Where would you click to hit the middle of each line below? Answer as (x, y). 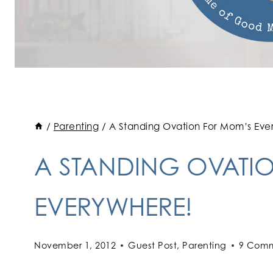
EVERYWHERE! (113, 207)
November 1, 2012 (75, 246)
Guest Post (152, 246)
